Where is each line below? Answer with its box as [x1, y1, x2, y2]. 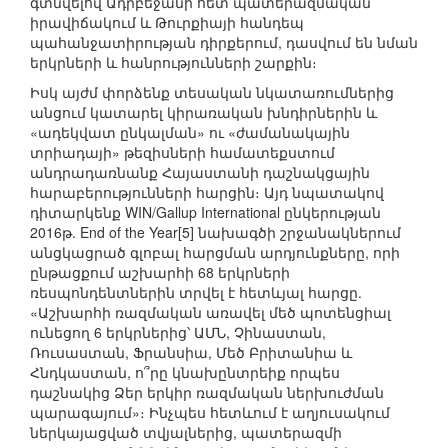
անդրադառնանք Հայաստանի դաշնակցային [30, 162, 370, 183]
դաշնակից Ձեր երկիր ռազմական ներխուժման [30, 382, 384, 403]
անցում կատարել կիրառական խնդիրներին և [30, 102, 377, 123]
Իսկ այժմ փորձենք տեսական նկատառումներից [30, 82, 394, 103]
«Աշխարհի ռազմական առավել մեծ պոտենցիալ [30, 302, 391, 323]
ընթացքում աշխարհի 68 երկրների [30, 262, 290, 283]
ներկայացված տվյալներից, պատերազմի [30, 422, 342, 443]
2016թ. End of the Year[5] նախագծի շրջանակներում [30, 222, 401, 243]
